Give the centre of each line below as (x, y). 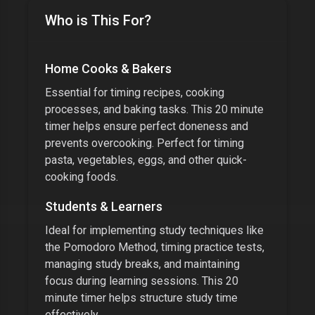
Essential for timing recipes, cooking (135, 92)
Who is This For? (98, 20)
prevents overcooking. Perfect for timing (144, 143)
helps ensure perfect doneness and (159, 126)
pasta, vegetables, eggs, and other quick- (146, 160)
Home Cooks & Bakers (108, 69)
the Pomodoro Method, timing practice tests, (155, 247)
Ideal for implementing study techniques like (154, 230)
